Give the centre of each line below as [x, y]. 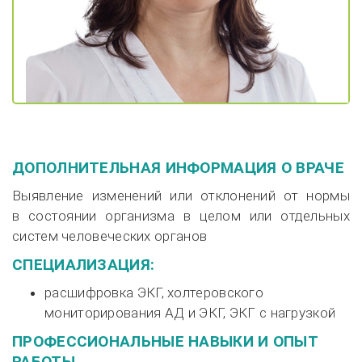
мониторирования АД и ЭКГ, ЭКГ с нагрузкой [190, 313]
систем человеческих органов [110, 236]
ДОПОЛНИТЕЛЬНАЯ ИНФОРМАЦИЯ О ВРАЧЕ [178, 168]
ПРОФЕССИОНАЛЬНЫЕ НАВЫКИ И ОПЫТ [165, 341]
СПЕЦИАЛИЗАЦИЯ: [84, 265]
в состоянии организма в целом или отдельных [181, 216]
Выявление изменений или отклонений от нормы [181, 196]
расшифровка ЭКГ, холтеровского [154, 293]
